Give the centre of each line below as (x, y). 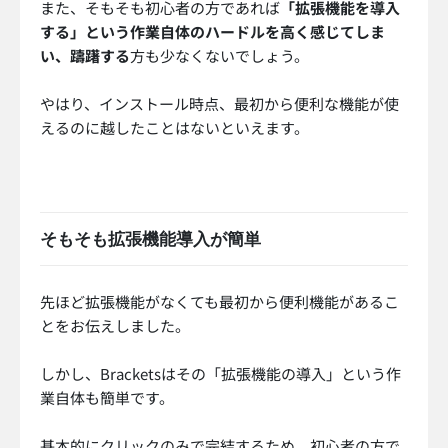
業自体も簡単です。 (107, 398)
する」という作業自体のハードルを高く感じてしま (212, 32)
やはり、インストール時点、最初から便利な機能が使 (219, 104)
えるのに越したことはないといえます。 (174, 128)
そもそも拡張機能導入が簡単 (150, 239)
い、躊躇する (85, 56)
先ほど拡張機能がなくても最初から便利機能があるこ (219, 302)
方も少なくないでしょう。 (219, 56)
